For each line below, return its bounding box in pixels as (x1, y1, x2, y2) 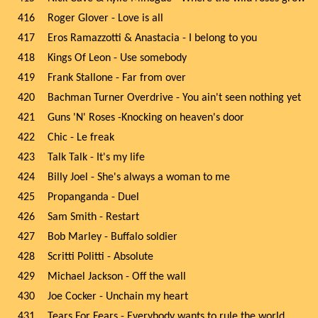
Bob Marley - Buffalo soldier (48, 231, 177, 243)
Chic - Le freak (48, 132, 114, 143)
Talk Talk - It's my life (48, 152, 145, 163)
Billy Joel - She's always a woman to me (48, 172, 230, 183)
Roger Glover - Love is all (48, 13, 163, 24)
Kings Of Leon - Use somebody (48, 53, 187, 64)
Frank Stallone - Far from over (48, 72, 186, 84)
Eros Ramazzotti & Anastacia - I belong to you (48, 33, 257, 44)
